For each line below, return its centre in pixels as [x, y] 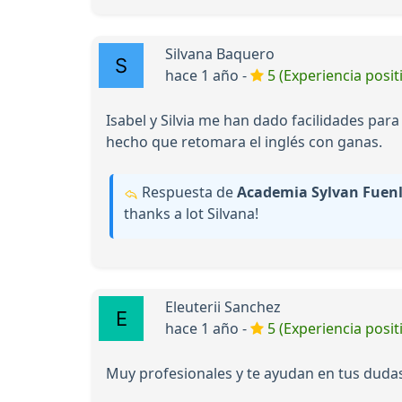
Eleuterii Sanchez [223, 307]
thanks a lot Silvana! [191, 214]
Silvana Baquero [220, 54]
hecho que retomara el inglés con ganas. [244, 142]
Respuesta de [188, 192]
